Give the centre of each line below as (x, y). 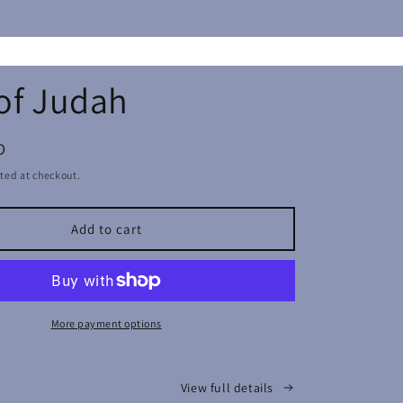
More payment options (106, 323)
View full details (227, 387)
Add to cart (106, 228)
